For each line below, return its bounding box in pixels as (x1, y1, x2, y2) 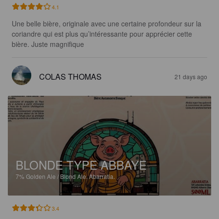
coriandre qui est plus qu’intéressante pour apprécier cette (12, 28, 194, 39)
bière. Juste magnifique (12, 39, 84, 49)
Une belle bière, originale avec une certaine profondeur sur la (12, 18, 203, 28)
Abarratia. (89, 172, 115, 180)
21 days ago (175, 72, 207, 81)
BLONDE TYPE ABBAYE (16, 155, 147, 173)
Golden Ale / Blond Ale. (26, 172, 89, 180)
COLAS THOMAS (39, 70, 102, 82)
